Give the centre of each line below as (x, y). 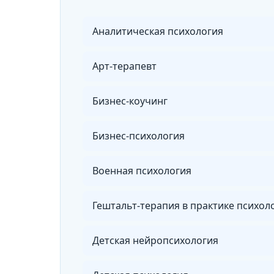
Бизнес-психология (139, 136)
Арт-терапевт (124, 66)
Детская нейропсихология (155, 240)
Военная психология (142, 171)
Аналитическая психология (158, 31)
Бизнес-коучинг (130, 101)
